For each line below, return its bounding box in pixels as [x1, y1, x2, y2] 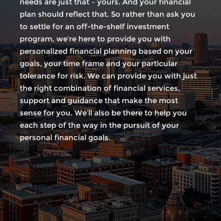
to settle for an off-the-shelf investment [20, 22, 169, 31]
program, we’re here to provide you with [20, 34, 171, 43]
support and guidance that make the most [20, 96, 178, 105]
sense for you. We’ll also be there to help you [20, 108, 187, 117]
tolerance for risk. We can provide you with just [20, 71, 197, 80]
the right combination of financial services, [20, 83, 180, 93]
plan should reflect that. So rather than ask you [20, 9, 195, 19]
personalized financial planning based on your [20, 46, 192, 56]
